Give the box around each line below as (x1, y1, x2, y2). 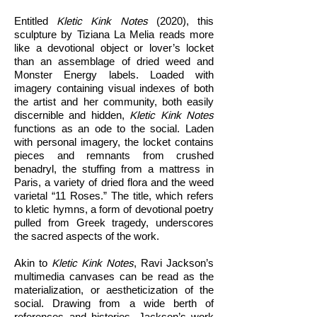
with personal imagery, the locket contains (14, 136, 214, 148)
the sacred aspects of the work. (14, 230, 159, 242)
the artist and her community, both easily (14, 96, 214, 108)
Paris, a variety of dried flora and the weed (14, 176, 214, 188)
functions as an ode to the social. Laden (14, 122, 214, 134)
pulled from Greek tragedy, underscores (14, 217, 214, 229)
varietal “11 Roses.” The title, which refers (14, 190, 214, 202)
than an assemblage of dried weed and (14, 55, 214, 67)
